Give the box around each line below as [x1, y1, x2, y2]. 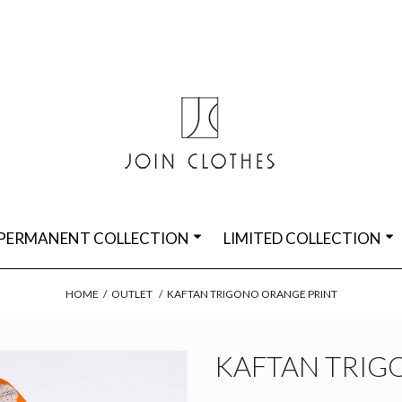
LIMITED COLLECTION [223, 229, 381, 248]
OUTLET [110, 287, 153, 301]
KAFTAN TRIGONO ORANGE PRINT [166, 287, 337, 301]
